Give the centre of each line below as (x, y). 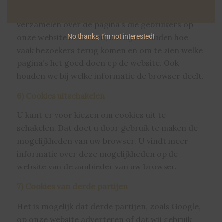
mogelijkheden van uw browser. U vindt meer (102, 141)
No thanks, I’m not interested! (111, 36)
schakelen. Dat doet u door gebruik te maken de (107, 128)
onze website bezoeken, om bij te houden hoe (102, 37)
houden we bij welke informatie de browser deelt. (110, 76)
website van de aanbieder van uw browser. (97, 167)
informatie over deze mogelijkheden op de (97, 154)
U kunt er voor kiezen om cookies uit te (91, 115)
